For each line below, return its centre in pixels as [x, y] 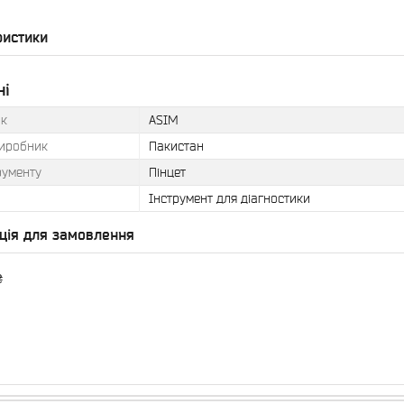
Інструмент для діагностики [230, 198]
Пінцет [167, 172]
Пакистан [176, 146]
